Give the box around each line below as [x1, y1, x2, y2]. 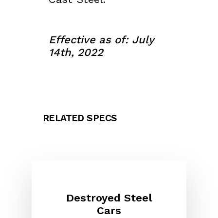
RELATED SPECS [43, 112, 117, 124]
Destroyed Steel [66, 192, 152, 204]
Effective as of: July [49, 33, 154, 46]
